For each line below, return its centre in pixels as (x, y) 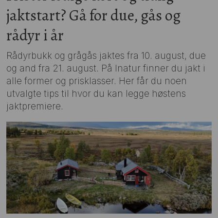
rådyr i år (35, 36)
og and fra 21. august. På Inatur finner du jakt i (106, 68)
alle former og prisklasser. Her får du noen (97, 81)
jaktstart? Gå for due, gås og (94, 16)
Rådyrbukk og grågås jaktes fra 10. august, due (106, 55)
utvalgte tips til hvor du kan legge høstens (96, 93)
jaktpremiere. (35, 106)
